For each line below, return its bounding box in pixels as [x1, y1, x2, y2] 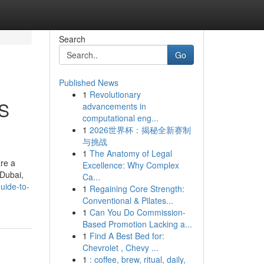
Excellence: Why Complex [82, 159, 179, 171]
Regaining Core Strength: [89, 183, 184, 194]
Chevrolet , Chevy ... [82, 242, 159, 253]
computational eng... [82, 112, 159, 124]
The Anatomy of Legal [89, 147, 172, 159]
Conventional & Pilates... [82, 194, 173, 206]
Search [58, 33, 85, 45]
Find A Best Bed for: [89, 230, 164, 242]
